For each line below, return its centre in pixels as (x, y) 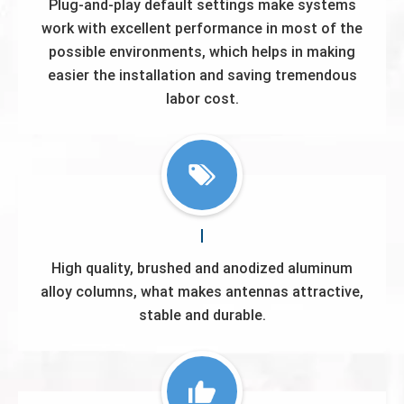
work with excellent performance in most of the (202, 28)
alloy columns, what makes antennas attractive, (202, 292)
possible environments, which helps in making (202, 52)
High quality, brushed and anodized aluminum (202, 268)
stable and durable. (202, 315)
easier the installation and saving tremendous (202, 75)
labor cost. (202, 99)
